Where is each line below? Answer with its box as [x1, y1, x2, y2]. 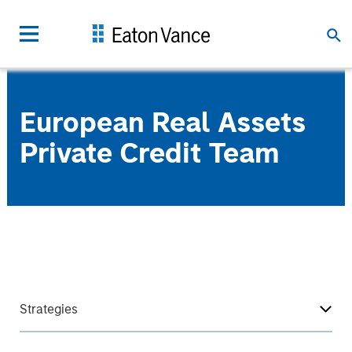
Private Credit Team [19, 136, 280, 170]
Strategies [19, 302, 78, 317]
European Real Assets [19, 105, 306, 139]
